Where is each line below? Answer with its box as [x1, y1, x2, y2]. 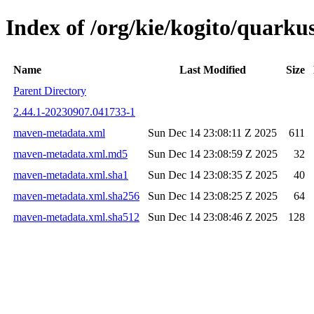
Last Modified [179, 63, 246, 76]
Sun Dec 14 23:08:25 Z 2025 [148, 189, 278, 202]
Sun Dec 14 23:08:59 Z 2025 [148, 147, 278, 160]
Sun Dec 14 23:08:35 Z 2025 [148, 168, 278, 181]
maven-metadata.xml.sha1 [13, 168, 128, 181]
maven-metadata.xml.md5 [13, 147, 128, 160]
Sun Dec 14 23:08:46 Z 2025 [148, 210, 278, 223]
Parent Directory [13, 84, 86, 97]
